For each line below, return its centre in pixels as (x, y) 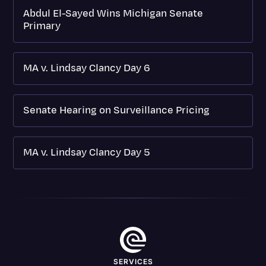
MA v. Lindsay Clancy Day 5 (87, 152)
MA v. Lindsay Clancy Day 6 (87, 68)
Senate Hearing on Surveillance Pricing (117, 110)
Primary (42, 26)
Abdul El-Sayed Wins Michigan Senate (113, 13)
